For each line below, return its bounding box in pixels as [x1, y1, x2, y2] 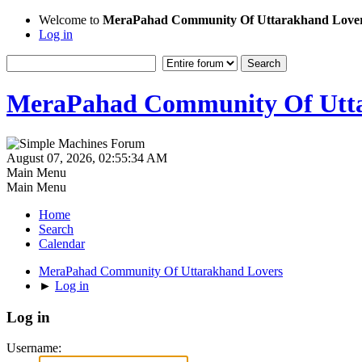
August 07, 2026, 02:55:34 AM [6, 150, 167, 165]
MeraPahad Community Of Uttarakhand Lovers [39, 263, 283, 278]
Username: [6, 341, 61, 356]
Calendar [39, 236, 85, 250]
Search [39, 221, 74, 236]
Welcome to [39, 13, 103, 27]
